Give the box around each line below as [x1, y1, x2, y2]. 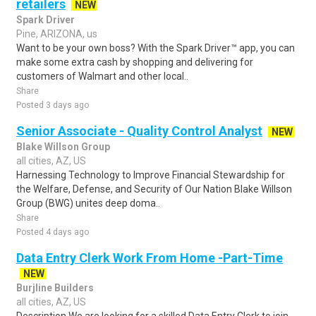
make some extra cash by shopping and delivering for [16, 56, 253, 68]
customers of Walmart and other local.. [16, 71, 188, 82]
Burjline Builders [16, 282, 94, 293]
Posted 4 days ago [16, 227, 89, 237]
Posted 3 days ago [16, 100, 89, 110]
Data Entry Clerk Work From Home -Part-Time [16, 250, 283, 265]
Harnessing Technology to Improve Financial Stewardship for [16, 169, 285, 181]
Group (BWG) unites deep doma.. [16, 197, 160, 209]
